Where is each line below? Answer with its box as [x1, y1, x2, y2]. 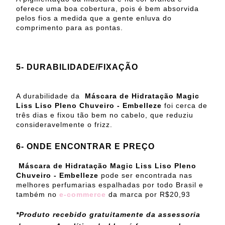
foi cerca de [164, 101, 207, 109]
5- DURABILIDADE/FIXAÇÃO [16, 62, 138, 71]
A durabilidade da [16, 91, 85, 100]
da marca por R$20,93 [108, 190, 190, 198]
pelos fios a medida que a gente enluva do [16, 14, 172, 22]
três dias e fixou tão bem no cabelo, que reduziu [16, 110, 193, 119]
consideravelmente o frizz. [16, 120, 113, 129]
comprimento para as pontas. [16, 23, 123, 32]
